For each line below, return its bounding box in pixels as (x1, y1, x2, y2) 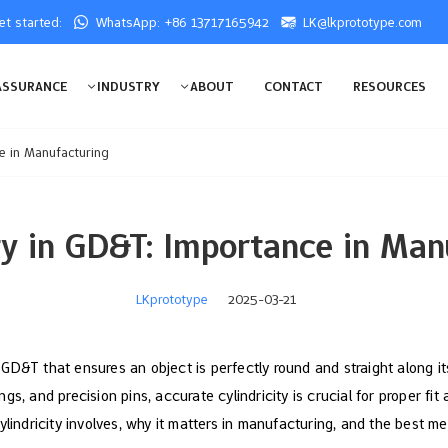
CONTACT (264, 77, 324, 96)
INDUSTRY (97, 77, 161, 96)
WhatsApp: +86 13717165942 (96, 13, 269, 32)
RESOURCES (353, 77, 427, 96)
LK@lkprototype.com (303, 13, 422, 32)
